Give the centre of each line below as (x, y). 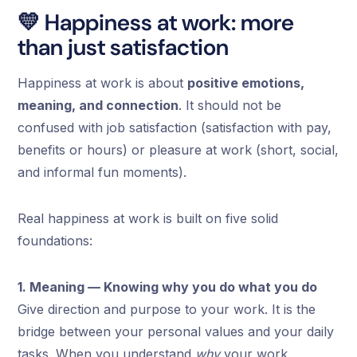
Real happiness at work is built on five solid (148, 219)
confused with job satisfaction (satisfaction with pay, (175, 128)
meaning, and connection (98, 106)
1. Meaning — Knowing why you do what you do (168, 287)
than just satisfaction (124, 48)
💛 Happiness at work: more (156, 23)
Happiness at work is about (103, 83)
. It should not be (230, 106)
